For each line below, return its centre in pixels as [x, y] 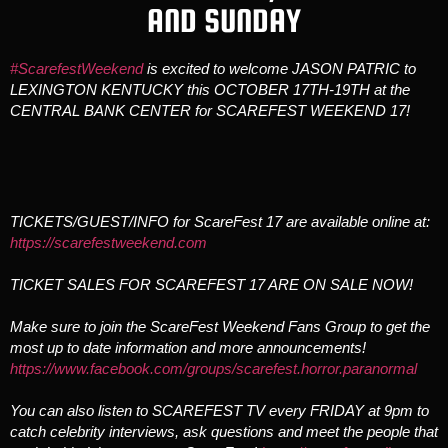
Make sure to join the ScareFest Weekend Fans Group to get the [220, 327]
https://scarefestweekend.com [108, 243]
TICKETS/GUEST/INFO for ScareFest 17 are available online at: [220, 222]
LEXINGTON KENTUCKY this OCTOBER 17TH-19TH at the [210, 89]
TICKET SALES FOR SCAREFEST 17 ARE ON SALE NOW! [211, 285]
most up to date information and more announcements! [188, 348]
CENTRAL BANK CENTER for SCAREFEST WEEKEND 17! [210, 110]
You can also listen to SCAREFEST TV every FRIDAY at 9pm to [219, 411]
